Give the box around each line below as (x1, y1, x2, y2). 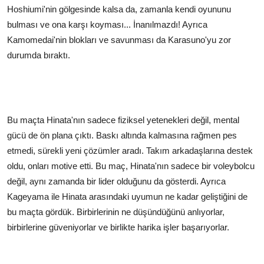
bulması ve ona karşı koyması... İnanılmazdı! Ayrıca (7, 19, 207, 29)
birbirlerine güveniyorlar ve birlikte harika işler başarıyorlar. (7, 222, 229, 232)
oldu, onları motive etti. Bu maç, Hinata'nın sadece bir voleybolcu (7, 160, 255, 171)
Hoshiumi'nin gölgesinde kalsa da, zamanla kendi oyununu (7, 4, 231, 14)
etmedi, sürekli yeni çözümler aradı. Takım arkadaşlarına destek (7, 145, 253, 156)
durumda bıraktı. (7, 49, 70, 60)
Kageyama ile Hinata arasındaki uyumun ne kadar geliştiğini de (7, 191, 247, 202)
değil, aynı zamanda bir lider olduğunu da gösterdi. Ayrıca (7, 176, 226, 186)
